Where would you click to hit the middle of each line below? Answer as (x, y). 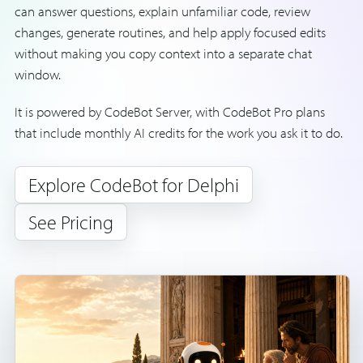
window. (38, 74)
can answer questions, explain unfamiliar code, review (162, 11)
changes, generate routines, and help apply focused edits (170, 32)
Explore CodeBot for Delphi (134, 185)
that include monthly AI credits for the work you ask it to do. (179, 132)
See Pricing (71, 222)
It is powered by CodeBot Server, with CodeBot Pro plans (170, 111)
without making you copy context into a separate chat (163, 53)
